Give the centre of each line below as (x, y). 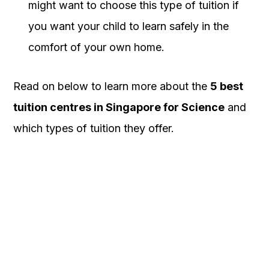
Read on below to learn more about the (112, 86)
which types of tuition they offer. (94, 128)
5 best (227, 86)
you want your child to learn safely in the (128, 26)
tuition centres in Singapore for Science (119, 107)
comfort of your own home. (96, 47)
